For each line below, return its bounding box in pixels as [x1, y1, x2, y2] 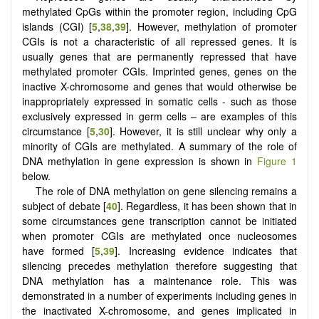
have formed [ [22, 243, 95, 258]
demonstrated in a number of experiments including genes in [22, 288, 297, 303]
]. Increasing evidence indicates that [115, 243, 298, 258]
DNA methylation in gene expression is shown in [22, 153, 258, 168]
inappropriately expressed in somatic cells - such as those [22, 93, 297, 108]
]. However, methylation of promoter [126, 19, 297, 33]
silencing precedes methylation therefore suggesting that [22, 258, 297, 273]
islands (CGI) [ [22, 19, 92, 33]
